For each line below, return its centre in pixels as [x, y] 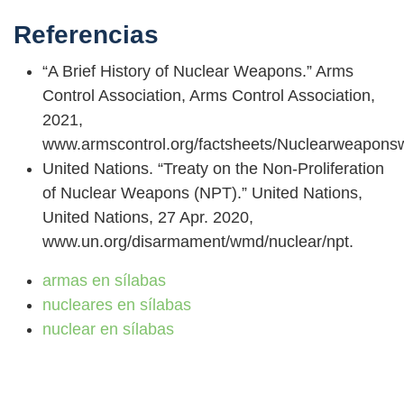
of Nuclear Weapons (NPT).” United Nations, [202, 193]
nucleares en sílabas [117, 305]
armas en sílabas [104, 281]
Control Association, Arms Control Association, [209, 96]
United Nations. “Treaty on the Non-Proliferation [213, 169]
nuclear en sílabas [108, 330]
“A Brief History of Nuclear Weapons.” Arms [198, 72]
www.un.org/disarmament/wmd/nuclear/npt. [198, 242]
